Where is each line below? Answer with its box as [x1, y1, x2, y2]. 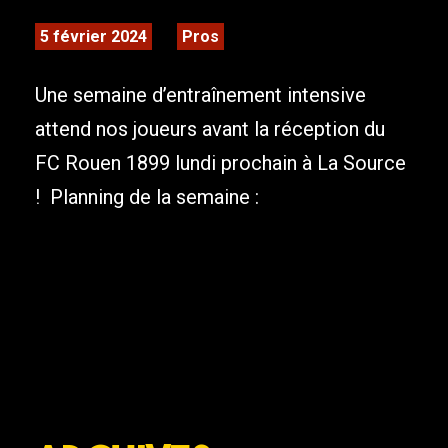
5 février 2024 [40, 27, 147, 47]
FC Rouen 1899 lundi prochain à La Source [35, 151, 406, 176]
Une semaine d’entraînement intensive [35, 83, 366, 108]
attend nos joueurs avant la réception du [35, 117, 385, 142]
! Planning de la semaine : [35, 185, 264, 210]
